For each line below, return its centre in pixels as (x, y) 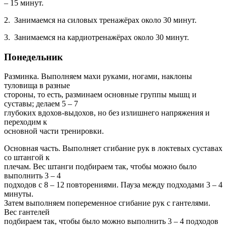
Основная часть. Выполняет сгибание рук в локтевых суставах (113, 148)
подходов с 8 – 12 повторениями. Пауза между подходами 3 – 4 (113, 185)
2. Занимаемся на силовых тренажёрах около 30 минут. (100, 20)
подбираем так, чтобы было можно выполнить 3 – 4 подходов (111, 221)
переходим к (26, 122)
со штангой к (27, 158)
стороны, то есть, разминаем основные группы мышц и (100, 95)
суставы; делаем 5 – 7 (41, 104)
